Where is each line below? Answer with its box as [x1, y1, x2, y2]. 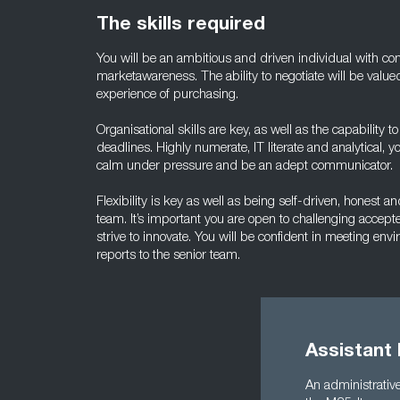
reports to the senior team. [96, 249, 240, 262]
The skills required [96, 16, 265, 35]
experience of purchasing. [96, 88, 238, 102]
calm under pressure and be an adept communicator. [96, 160, 393, 173]
